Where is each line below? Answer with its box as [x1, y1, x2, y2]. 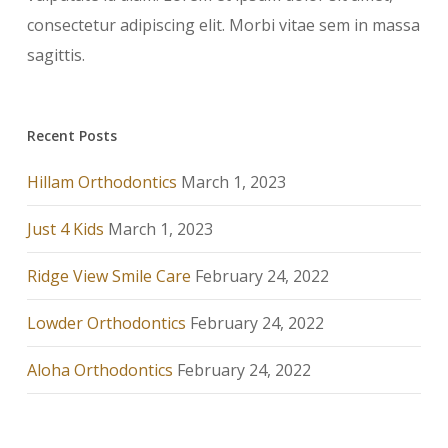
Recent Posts [26, 126, 117, 146]
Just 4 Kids [26, 218, 104, 241]
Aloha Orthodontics [26, 359, 173, 382]
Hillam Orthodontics [26, 171, 177, 194]
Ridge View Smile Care [26, 265, 191, 288]
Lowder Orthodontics [26, 312, 186, 335]
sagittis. [26, 44, 85, 67]
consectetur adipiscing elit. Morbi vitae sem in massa [26, 14, 420, 37]
